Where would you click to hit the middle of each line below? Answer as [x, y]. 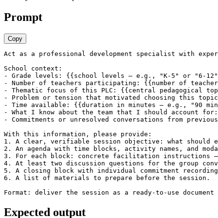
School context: [33, 69]
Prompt [23, 17]
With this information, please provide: [78, 134]
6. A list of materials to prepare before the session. [107, 178]
